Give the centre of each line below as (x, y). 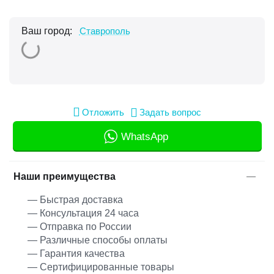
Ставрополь (105, 31)
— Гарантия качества (77, 254)
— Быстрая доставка (75, 200)
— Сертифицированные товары (101, 267)
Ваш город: (48, 31)
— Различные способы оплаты (99, 240)
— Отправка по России (81, 227)
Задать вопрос (170, 112)
